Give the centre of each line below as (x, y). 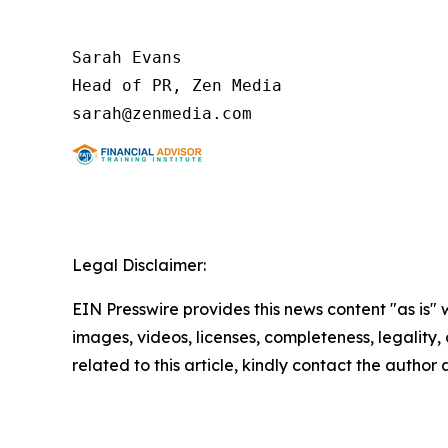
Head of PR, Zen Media (177, 85)
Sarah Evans (127, 57)
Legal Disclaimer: (139, 264)
